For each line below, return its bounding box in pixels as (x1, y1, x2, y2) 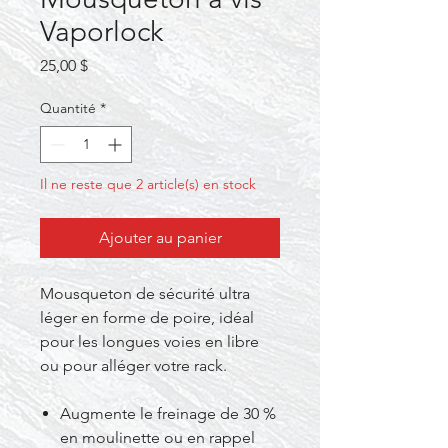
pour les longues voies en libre (40, 332, 259, 351)
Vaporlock (40, 15, 163, 48)
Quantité (40, 99, 96, 117)
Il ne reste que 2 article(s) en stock (40, 175, 256, 193)
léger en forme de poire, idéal (40, 308, 254, 327)
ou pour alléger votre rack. (40, 356, 227, 375)
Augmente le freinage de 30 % (60, 404, 276, 423)
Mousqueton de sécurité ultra (40, 284, 250, 303)
